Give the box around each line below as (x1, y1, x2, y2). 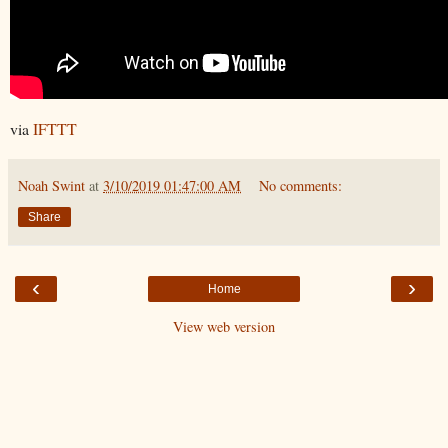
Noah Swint (18, 175, 85, 195)
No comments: (259, 175, 343, 195)
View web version (173, 316, 275, 336)
